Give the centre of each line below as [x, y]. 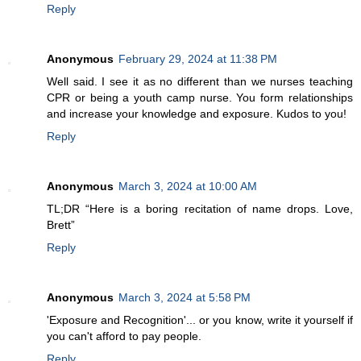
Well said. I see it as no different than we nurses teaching [200, 81]
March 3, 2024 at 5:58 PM [185, 297]
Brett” [61, 224]
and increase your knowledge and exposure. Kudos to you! [197, 113]
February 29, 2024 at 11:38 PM [198, 58]
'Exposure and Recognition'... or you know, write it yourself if [200, 320]
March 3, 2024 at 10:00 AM [188, 186]
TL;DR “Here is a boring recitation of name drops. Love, [200, 208]
